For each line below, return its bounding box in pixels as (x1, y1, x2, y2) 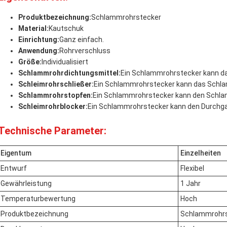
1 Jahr (180, 179, 201, 187)
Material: (18, 24, 49, 32)
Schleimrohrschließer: (18, 80, 94, 88)
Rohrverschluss (59, 47, 110, 55)
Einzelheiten (180, 149, 221, 157)
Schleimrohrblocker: (18, 102, 88, 110)
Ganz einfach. (59, 35, 104, 44)
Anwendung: (18, 47, 59, 55)
